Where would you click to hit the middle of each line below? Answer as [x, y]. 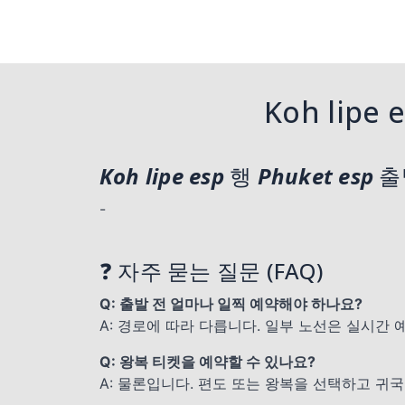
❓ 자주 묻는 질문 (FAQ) [211, 271]
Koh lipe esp [162, 176]
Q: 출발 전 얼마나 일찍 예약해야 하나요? [231, 304]
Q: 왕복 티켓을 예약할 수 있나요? [207, 362]
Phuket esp [316, 176]
